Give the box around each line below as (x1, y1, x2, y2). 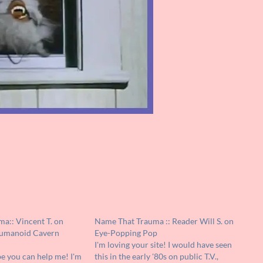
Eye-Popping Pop (95, 228, 158, 238)
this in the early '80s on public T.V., (95, 251, 219, 262)
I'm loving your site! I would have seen (95, 240, 232, 250)
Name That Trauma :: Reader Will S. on (95, 216, 234, 227)
